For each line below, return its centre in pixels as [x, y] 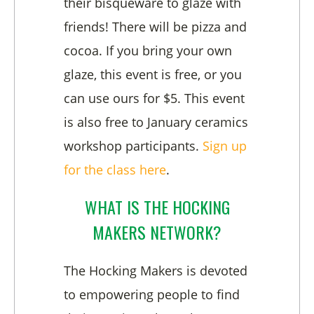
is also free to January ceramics [156, 122]
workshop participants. [133, 146]
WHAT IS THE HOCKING [157, 207]
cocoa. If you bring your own [148, 51]
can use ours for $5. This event [154, 98]
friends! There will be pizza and [155, 27]
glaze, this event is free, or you [153, 75]
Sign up [225, 146]
